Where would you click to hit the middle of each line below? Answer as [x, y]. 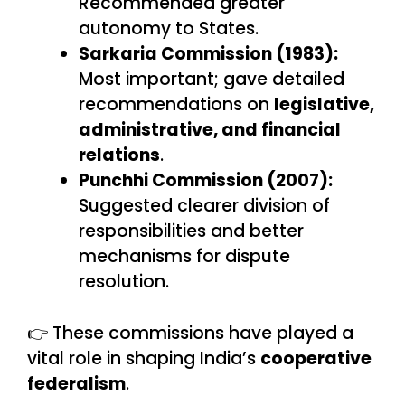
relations [119, 155]
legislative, [324, 105]
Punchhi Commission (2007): [206, 181]
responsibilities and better [191, 231]
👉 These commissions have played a [190, 333]
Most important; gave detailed [212, 80]
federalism [76, 383]
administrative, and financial [210, 130]
